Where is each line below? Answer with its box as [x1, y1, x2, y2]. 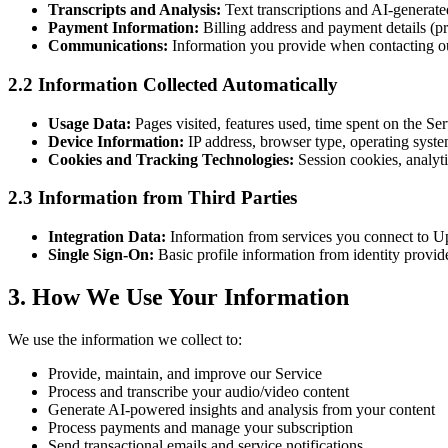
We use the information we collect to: [8, 330, 242, 348]
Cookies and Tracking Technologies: [48, 150, 294, 168]
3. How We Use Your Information [8, 284, 349, 310]
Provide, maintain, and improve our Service [48, 364, 322, 382]
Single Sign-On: [48, 246, 154, 264]
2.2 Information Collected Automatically [8, 73, 338, 95]
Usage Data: [48, 114, 131, 132]
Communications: [48, 37, 168, 55]
